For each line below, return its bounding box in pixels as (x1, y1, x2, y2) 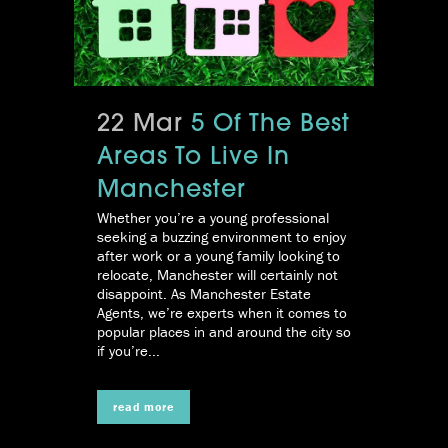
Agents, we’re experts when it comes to (97, 302, 347, 322)
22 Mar (97, 112, 183, 137)
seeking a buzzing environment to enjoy (97, 226, 346, 246)
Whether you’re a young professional (97, 207, 329, 227)
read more (113, 398, 174, 414)
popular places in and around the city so (97, 321, 351, 341)
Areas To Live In (97, 145, 290, 170)
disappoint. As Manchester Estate (97, 283, 311, 303)
